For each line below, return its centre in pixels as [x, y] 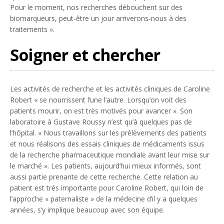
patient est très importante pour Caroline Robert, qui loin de [107, 187]
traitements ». [32, 29]
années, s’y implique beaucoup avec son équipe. [87, 209]
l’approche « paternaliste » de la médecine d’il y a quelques [104, 198]
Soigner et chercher [85, 54]
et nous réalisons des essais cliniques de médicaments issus [107, 143]
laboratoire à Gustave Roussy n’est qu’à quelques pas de [101, 121]
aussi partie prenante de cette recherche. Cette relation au [104, 176]
